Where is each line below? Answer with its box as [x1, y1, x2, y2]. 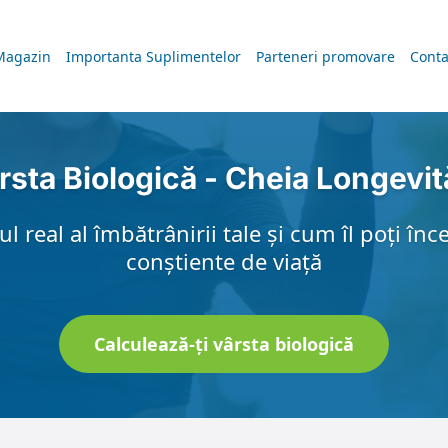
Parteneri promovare [255, 46, 395, 66]
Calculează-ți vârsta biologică [94, 332, 354, 357]
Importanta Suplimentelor [65, 46, 241, 66]
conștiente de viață [126, 246, 322, 277]
